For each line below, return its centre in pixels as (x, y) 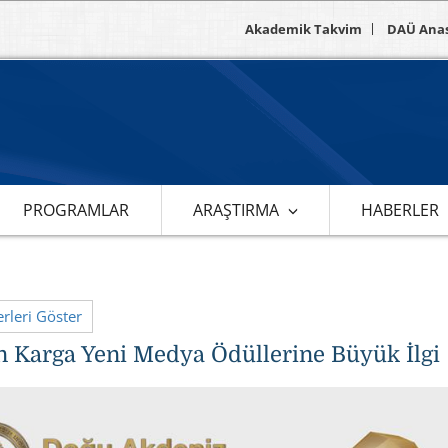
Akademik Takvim (303, 29)
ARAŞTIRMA (235, 209)
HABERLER (399, 209)
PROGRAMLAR (76, 209)
